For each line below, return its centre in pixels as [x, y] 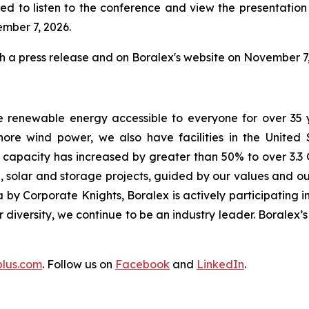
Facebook [142, 264]
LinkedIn [220, 264]
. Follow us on [79, 264]
